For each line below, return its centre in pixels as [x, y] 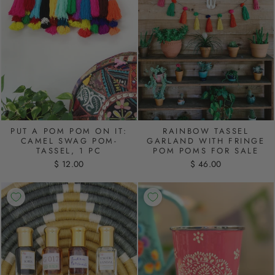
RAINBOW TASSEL [206, 131]
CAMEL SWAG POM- [69, 141]
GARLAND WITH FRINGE [206, 141]
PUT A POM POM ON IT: [69, 131]
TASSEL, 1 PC [69, 150]
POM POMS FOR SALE [206, 151]
